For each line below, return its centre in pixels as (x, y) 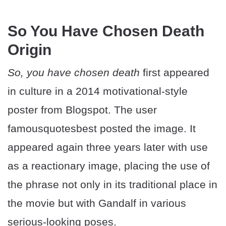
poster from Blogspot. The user (82, 110)
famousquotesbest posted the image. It (102, 129)
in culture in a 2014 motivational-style (98, 91)
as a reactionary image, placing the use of (109, 166)
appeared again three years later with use (108, 147)
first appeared (175, 73)
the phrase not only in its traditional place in (112, 185)
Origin (30, 50)
